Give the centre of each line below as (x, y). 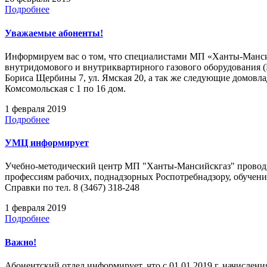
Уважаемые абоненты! (54, 33)
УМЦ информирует (47, 143)
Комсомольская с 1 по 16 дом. (65, 88)
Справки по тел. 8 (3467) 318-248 (72, 188)
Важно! (21, 242)
